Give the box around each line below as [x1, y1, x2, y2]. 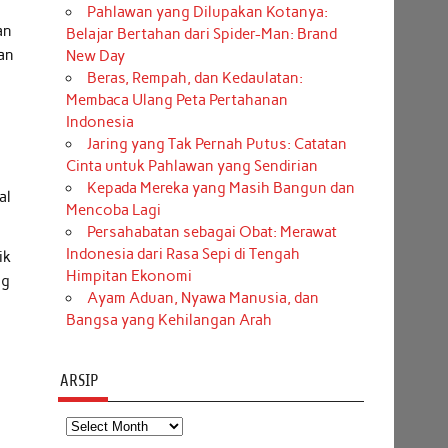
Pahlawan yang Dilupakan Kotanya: [86, 3, 328, 22]
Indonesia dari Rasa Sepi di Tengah [65, 245, 300, 264]
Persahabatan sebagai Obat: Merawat [86, 223, 337, 242]
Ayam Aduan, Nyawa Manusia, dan [86, 289, 319, 308]
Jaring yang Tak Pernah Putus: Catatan [86, 135, 347, 154]
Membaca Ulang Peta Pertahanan [65, 91, 288, 110]
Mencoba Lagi [65, 201, 161, 220]
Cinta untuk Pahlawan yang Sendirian [65, 157, 318, 176]
